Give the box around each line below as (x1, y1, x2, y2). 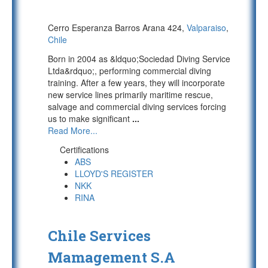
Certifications (60, 144, 109, 156)
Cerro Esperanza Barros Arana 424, (48, 22, 187, 33)
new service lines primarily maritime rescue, (48, 89, 213, 100)
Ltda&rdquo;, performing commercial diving (48, 65, 211, 77)
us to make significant (48, 112, 132, 124)
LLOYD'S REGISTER (75, 167, 153, 179)
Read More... (48, 124, 98, 136)
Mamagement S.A (48, 248, 175, 267)
